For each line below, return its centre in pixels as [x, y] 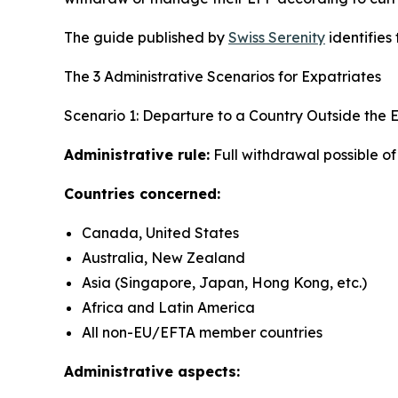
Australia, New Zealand [163, 258]
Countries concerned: [142, 194]
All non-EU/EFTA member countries [202, 333]
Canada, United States [160, 233]
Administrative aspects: [152, 372]
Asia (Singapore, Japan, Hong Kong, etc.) [224, 283]
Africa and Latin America [168, 308]
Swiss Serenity [277, 38]
